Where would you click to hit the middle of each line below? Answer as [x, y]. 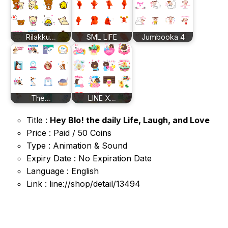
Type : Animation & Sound [77, 146]
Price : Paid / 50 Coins [69, 133]
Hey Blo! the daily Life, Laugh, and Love [130, 120]
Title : [38, 120]
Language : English [63, 171]
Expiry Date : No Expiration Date [89, 158]
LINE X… [102, 98]
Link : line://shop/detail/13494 [83, 184]
